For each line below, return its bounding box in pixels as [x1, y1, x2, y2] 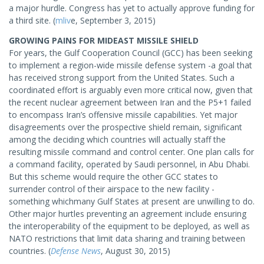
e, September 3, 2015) [71, 15, 156, 26]
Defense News [51, 245, 101, 256]
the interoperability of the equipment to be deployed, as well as [9, 220, 250, 232]
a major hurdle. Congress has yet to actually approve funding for [9, 2, 255, 14]
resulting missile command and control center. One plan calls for [9, 146, 254, 157]
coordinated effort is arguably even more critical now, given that [9, 84, 253, 95]
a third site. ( [9, 15, 55, 26]
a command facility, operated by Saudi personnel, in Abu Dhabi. [9, 159, 250, 170]
